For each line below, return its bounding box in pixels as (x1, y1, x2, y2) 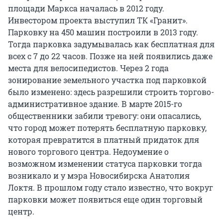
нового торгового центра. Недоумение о (8, 146, 169, 157)
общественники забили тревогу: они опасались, (8, 111, 201, 121)
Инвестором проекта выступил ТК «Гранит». (8, 15, 188, 26)
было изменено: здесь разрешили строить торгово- (8, 87, 214, 98)
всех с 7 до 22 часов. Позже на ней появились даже (8, 51, 213, 62)
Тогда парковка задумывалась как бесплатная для (8, 39, 215, 50)
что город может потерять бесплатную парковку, (8, 122, 207, 133)
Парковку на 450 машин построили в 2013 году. (8, 27, 198, 38)
